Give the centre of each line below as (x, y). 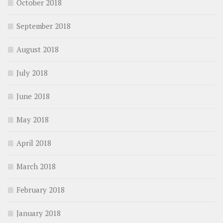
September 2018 (44, 26)
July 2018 (32, 73)
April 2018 (34, 143)
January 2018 (39, 213)
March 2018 (36, 167)
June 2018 (33, 96)
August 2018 (38, 50)
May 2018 (33, 120)
